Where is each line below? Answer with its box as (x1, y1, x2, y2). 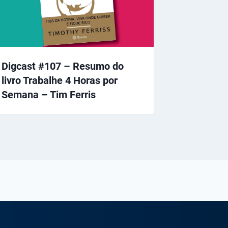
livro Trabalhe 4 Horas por (2, 74, 118, 87)
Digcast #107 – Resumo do (2, 60, 124, 73)
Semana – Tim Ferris (2, 89, 96, 101)
